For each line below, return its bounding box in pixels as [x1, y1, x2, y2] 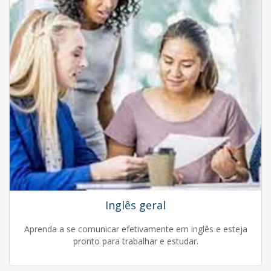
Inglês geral [105, 198, 166, 212]
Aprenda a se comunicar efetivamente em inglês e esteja [24, 223, 247, 235]
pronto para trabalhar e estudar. [73, 235, 198, 247]
